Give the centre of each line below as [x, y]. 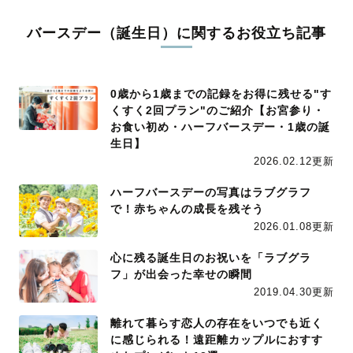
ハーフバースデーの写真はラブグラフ [211, 193]
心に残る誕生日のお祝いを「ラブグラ [211, 258]
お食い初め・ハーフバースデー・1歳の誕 [220, 127]
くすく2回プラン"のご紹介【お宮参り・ [217, 111]
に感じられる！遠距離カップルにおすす [217, 340]
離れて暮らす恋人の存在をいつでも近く [217, 323]
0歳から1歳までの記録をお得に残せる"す [221, 94]
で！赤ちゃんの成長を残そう [187, 209]
